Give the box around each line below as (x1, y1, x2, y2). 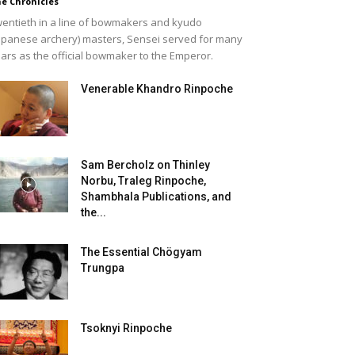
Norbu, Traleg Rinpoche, (81, 174, 206, 187)
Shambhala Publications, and (81, 190, 231, 203)
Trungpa (81, 261, 124, 274)
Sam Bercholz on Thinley (81, 158, 210, 171)
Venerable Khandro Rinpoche (81, 82, 233, 95)
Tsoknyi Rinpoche (81, 322, 172, 334)
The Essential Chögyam (81, 246, 202, 258)
